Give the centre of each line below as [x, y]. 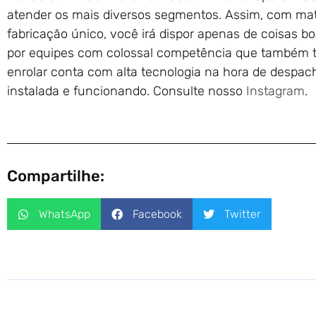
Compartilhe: [56, 176]
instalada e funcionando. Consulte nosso [127, 91]
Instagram [275, 91]
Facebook [157, 214]
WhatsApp [65, 214]
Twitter [243, 214]
